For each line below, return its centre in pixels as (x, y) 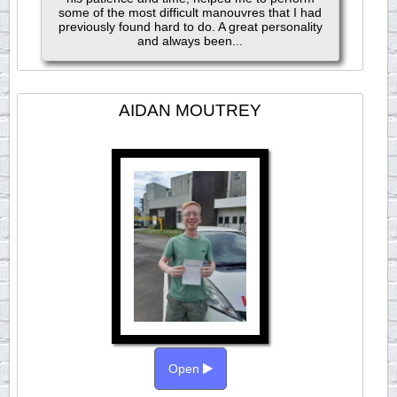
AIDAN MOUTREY (191, 110)
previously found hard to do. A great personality (190, 27)
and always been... (191, 41)
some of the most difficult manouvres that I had (191, 12)
